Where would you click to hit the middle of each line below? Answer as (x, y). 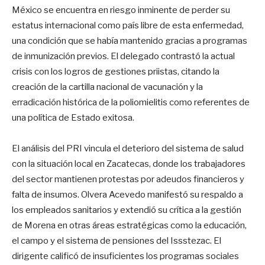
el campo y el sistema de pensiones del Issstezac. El (117, 240)
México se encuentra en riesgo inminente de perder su (121, 10)
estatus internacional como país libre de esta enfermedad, (128, 25)
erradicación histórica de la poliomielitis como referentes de (131, 102)
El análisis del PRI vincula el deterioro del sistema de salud (128, 148)
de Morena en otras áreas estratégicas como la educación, (129, 225)
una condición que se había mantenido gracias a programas (130, 41)
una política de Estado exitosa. (73, 117)
